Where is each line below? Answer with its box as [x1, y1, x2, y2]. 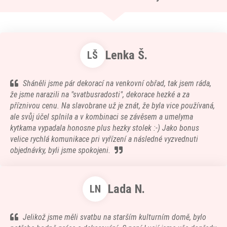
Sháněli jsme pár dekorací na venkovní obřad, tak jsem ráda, [23, 79, 211, 88]
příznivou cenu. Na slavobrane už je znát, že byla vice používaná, [10, 101, 215, 110]
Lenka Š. [105, 48, 147, 62]
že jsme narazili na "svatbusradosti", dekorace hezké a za [10, 90, 190, 99]
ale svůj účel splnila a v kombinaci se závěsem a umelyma [10, 112, 193, 122]
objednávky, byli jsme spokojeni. [10, 145, 110, 155]
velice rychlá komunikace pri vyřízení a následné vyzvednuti [10, 134, 198, 144]
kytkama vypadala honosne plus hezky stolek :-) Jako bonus [10, 123, 199, 133]
